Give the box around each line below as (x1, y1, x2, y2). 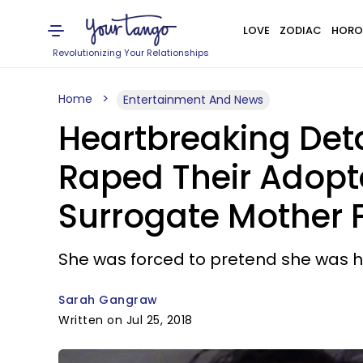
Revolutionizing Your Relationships (53, 46, 210, 59)
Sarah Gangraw (58, 292, 158, 308)
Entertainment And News (123, 92, 263, 108)
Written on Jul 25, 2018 (58, 312, 193, 328)
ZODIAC (279, 23, 322, 38)
